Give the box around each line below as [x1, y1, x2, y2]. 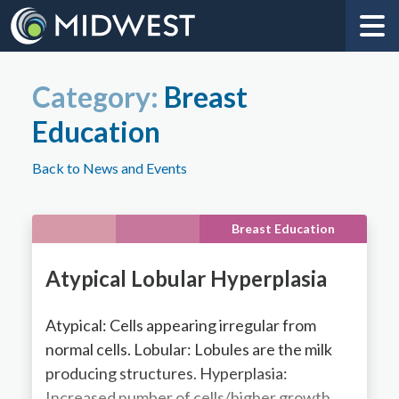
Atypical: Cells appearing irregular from [45, 314, 316, 335]
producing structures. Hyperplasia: [45, 362, 288, 383]
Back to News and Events [31, 159, 187, 176]
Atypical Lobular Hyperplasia [45, 265, 327, 291]
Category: [31, 78, 164, 114]
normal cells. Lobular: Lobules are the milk [45, 338, 332, 359]
